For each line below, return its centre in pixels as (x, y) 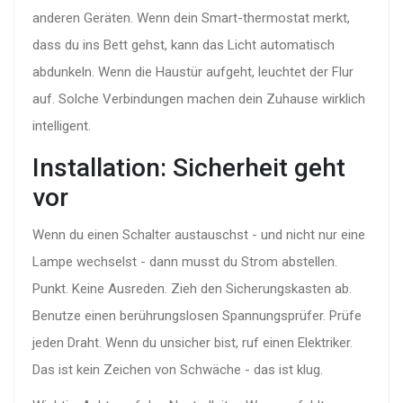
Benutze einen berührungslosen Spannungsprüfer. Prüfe (197, 315)
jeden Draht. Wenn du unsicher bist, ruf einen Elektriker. (193, 342)
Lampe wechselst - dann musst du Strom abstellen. (185, 261)
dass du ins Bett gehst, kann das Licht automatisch (184, 45)
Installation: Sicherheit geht (189, 167)
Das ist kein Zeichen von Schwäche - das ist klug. (178, 369)
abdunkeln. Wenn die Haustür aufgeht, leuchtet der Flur (193, 72)
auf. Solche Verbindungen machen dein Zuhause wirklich (199, 99)
